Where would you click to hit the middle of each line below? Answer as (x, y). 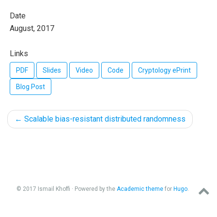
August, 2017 (32, 28)
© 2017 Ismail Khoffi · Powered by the (67, 189)
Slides (52, 70)
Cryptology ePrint (164, 70)
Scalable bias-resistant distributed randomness (104, 119)
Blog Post (31, 87)
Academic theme (140, 189)
